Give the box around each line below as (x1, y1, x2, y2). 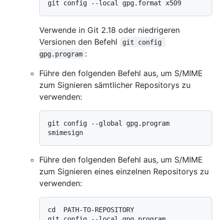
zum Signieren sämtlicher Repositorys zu (39, 80, 191, 90)
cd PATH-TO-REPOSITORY (48, 205, 134, 214)
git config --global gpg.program (48, 119, 169, 127)
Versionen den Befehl (39, 36, 120, 47)
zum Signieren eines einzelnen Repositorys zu (39, 166, 209, 176)
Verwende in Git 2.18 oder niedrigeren (39, 25, 180, 35)
